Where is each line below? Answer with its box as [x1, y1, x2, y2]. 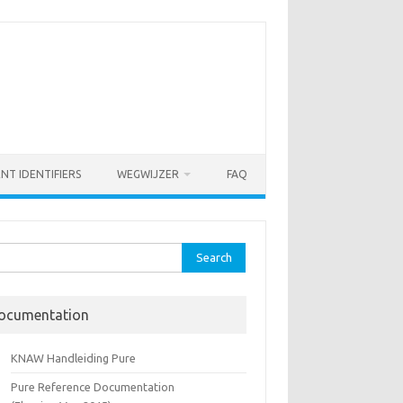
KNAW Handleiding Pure [11, 352, 137, 364]
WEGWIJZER [117, 168, 179, 180]
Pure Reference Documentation [11, 381, 175, 393]
